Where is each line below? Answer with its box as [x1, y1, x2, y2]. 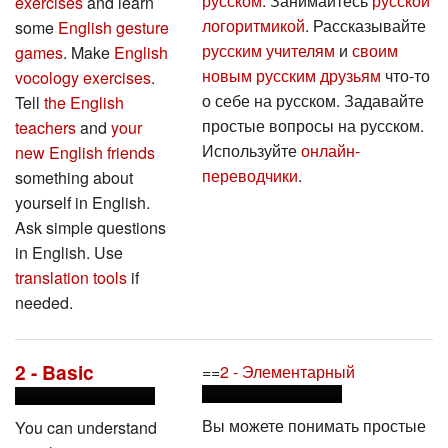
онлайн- [300, 136, 360, 160]
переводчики [201, 161, 298, 185]
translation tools [15, 263, 127, 287]
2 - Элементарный [219, 357, 355, 381]
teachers [15, 113, 76, 137]
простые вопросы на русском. [201, 111, 424, 135]
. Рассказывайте [304, 11, 426, 35]
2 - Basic [15, 355, 94, 384]
